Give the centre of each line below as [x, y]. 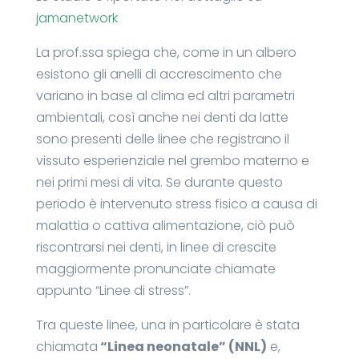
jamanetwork [77, 18]
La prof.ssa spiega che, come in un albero [166, 52]
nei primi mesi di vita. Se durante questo [159, 182]
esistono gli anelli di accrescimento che [159, 74]
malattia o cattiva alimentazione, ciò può [165, 225]
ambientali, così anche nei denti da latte [162, 117]
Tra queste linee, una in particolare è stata [167, 325]
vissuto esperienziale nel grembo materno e [172, 160]
